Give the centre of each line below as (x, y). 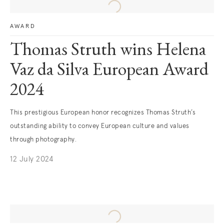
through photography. (43, 140)
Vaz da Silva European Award (109, 71)
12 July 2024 (31, 159)
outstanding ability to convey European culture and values (100, 126)
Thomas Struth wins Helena (108, 51)
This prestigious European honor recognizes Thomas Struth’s (103, 113)
